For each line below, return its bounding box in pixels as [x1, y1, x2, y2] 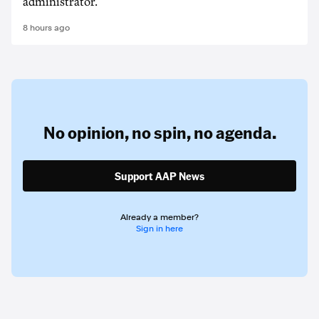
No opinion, [43, 121, 129, 143]
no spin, [131, 121, 191, 143]
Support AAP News [115, 169, 204, 183]
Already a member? [120, 212, 199, 222]
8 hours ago [23, 23, 70, 33]
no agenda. [193, 121, 276, 143]
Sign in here [136, 224, 183, 234]
